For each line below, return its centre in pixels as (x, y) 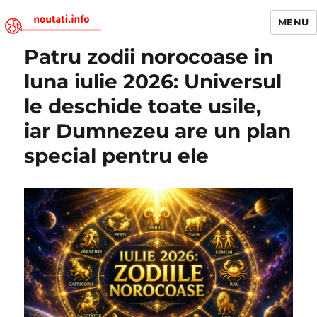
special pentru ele (117, 156)
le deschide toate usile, (143, 106)
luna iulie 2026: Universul (153, 81)
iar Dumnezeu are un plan (158, 131)
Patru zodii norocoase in (149, 57)
